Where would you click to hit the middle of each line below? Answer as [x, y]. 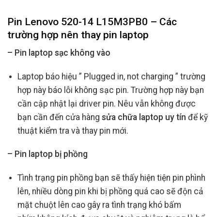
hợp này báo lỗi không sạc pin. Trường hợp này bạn [110, 90]
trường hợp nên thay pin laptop [78, 35]
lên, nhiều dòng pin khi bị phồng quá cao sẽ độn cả [110, 192]
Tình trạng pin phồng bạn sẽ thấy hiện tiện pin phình [111, 178]
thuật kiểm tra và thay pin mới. [73, 131]
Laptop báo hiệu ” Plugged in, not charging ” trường [111, 76]
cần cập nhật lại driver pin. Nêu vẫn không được [106, 103]
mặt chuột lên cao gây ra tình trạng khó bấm [99, 205]
